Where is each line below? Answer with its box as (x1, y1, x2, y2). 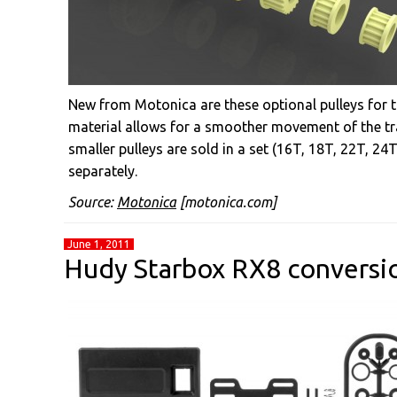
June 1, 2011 (67, 238, 130, 250)
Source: (68, 194, 117, 210)
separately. (68, 163, 137, 179)
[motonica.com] (176, 194, 276, 210)
